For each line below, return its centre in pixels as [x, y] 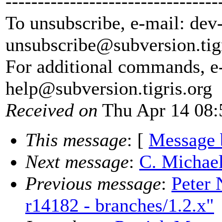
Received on [52, 110]
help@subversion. [74, 88]
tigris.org [177, 88]
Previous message [93, 184]
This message [76, 140]
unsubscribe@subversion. [103, 45]
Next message [77, 162]
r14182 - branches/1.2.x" [120, 205]
